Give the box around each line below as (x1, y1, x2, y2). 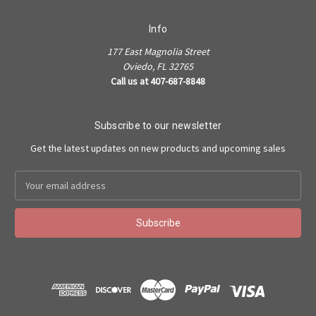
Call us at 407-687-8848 (111, 75, 205, 88)
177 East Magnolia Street (107, 45, 209, 59)
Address (15, 186, 51, 200)
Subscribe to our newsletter (94, 120, 222, 132)
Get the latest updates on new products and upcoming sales (30, 142, 286, 155)
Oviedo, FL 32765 (123, 60, 193, 73)
